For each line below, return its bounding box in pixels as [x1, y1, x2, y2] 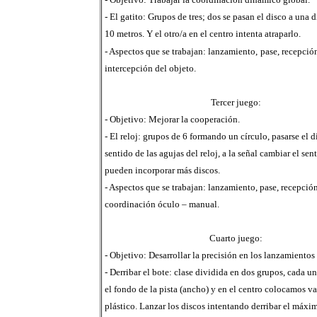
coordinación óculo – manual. [104, 199, 219, 209]
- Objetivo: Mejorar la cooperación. [104, 114, 240, 125]
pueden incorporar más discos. [104, 165, 220, 175]
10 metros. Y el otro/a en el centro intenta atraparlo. [104, 28, 301, 39]
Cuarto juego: [209, 233, 263, 243]
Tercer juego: [210, 97, 261, 108]
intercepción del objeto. [104, 63, 196, 74]
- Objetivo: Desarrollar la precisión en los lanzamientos [104, 250, 315, 260]
